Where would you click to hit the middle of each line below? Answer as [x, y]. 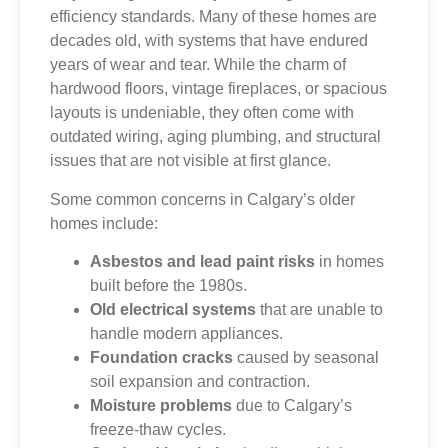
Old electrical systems [173, 310]
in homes [349, 262]
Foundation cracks [161, 358]
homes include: [104, 223]
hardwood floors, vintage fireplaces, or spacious [218, 89]
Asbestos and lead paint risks [202, 262]
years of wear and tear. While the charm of [198, 65]
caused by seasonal [306, 358]
